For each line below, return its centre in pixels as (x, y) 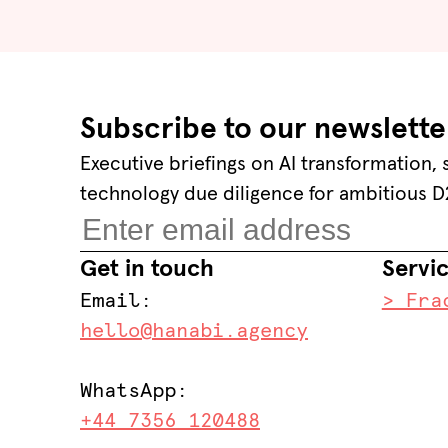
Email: (116, 301)
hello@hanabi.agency (194, 331)
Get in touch (147, 269)
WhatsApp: (134, 391)
